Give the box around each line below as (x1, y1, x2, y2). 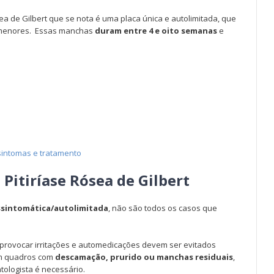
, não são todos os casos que (108, 202, 217, 213)
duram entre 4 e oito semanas (95, 25, 217, 36)
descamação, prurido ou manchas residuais (55, 251, 233, 262)
